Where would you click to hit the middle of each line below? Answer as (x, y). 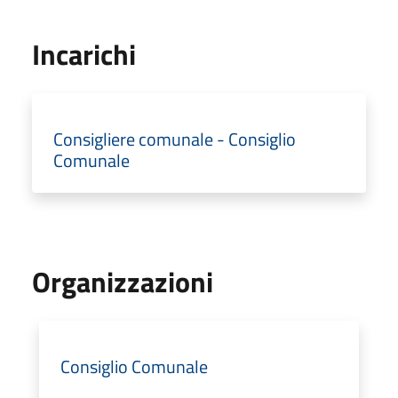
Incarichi (84, 54)
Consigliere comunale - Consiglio (175, 139)
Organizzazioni (123, 281)
